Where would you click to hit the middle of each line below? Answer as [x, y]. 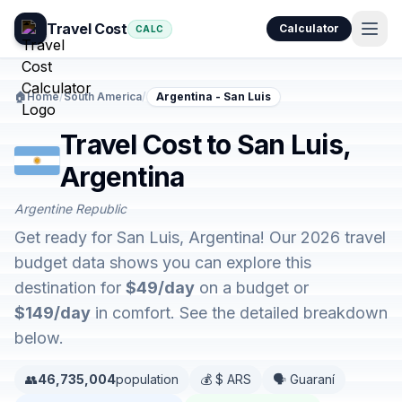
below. [39, 338]
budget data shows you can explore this [163, 262]
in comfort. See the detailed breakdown [239, 313]
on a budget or [252, 288]
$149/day [52, 313]
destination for [70, 288]
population [147, 379]
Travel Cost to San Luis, [205, 144]
